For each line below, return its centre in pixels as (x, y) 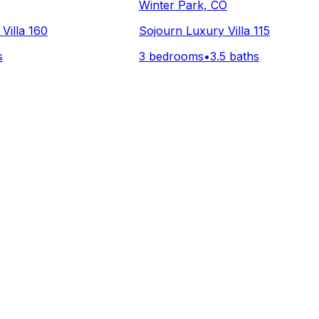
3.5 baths (235, 56)
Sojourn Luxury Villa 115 (204, 30)
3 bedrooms (171, 56)
